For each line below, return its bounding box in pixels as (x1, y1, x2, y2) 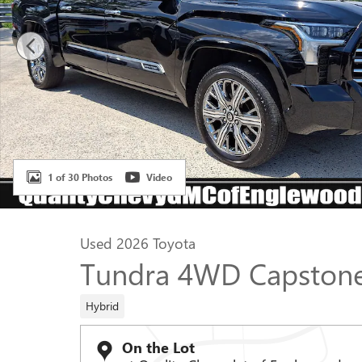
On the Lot (122, 336, 195, 357)
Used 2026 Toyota (80, 233, 196, 253)
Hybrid (85, 297, 119, 314)
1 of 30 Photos (48, 170, 112, 183)
